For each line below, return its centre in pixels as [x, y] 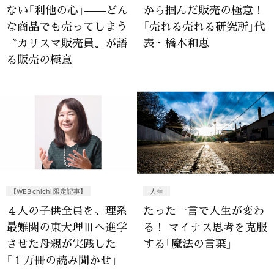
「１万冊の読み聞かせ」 [62, 260]
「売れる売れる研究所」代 [204, 25]
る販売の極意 [39, 58]
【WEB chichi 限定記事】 [48, 191]
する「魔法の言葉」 [188, 243]
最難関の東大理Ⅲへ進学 [67, 227]
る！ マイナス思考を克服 [205, 227]
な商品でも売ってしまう [67, 25]
